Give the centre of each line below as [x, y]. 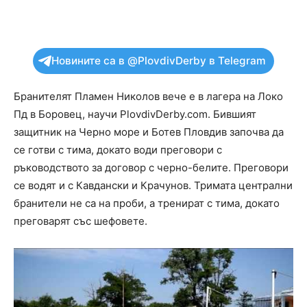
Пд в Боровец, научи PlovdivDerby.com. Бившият [135, 114]
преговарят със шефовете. [81, 221]
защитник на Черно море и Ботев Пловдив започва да [149, 132]
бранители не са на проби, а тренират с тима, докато [147, 203]
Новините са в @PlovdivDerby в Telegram [159, 61]
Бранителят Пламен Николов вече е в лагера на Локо [148, 96]
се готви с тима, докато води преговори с [118, 150]
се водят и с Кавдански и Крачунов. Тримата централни [153, 185]
